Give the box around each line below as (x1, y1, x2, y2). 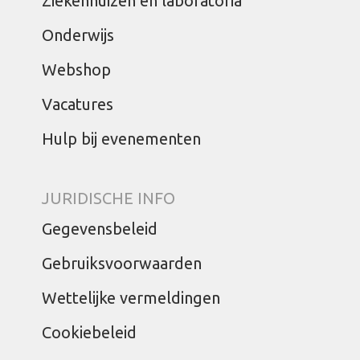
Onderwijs (42, 26, 115, 44)
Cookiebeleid (42, 323, 137, 342)
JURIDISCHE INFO (42, 189, 176, 207)
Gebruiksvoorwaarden (42, 254, 202, 272)
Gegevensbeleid (42, 219, 158, 238)
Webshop (42, 60, 112, 79)
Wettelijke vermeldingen (42, 288, 221, 307)
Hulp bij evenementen (42, 129, 202, 148)
